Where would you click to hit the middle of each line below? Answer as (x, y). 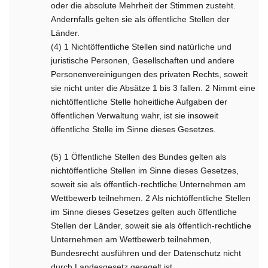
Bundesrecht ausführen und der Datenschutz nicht (146, 253)
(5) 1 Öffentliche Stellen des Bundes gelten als (139, 157)
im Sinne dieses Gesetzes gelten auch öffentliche (144, 212)
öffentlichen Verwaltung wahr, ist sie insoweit (135, 115)
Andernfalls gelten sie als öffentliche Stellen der (141, 19)
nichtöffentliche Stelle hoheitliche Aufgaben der (139, 102)
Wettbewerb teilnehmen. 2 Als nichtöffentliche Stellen (151, 198)
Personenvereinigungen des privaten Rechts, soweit (150, 74)
